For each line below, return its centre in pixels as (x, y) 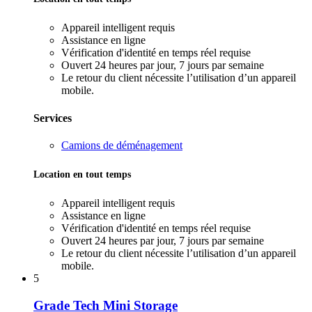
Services (53, 118)
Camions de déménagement (122, 145)
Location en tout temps (82, 174)
